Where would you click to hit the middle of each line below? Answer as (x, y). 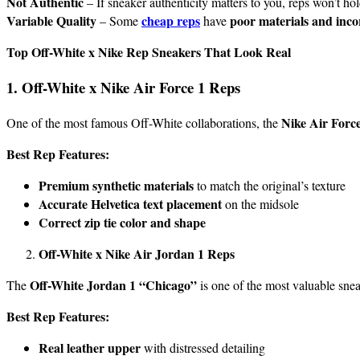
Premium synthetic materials (116, 185)
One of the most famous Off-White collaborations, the (144, 122)
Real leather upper (90, 347)
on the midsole (260, 203)
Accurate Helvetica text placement (130, 203)
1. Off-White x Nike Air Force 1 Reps (123, 88)
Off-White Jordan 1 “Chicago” (113, 284)
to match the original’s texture (270, 185)
